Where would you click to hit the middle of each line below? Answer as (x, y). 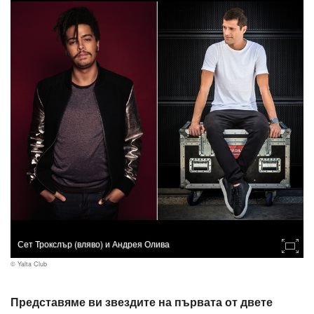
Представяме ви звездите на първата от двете (142, 302)
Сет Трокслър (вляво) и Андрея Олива (94, 244)
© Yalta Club (29, 264)
